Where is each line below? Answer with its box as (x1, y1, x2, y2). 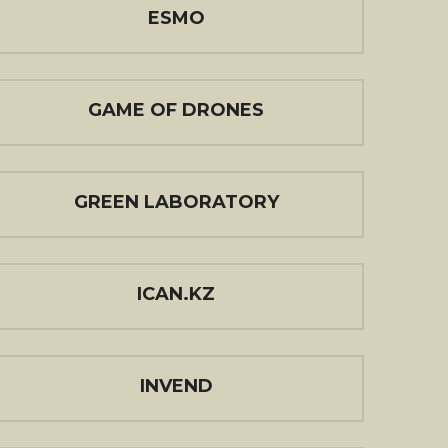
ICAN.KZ (137, 283, 215, 305)
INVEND (139, 375, 213, 397)
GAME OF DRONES (88, 99, 264, 121)
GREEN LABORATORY (73, 191, 279, 213)
